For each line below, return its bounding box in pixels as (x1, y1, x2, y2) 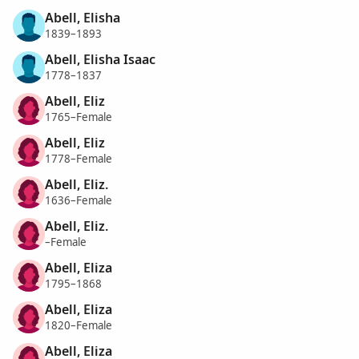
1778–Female (45, 151, 112, 167)
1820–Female (45, 318, 112, 333)
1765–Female (45, 110, 112, 125)
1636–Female (45, 193, 112, 208)
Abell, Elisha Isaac (45, 50, 155, 68)
